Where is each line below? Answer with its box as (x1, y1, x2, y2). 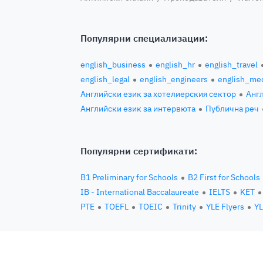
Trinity (173, 201, 196, 212)
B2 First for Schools (188, 172, 260, 183)
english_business (80, 59, 146, 70)
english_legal (80, 74, 130, 85)
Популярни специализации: (80, 32, 208, 44)
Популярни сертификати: (80, 145, 197, 157)
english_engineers (140, 74, 208, 85)
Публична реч (205, 103, 259, 114)
